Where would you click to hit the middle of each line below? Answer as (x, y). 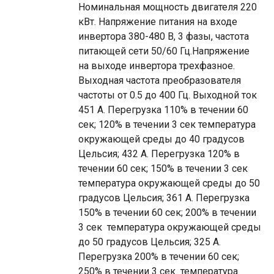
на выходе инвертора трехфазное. (157, 66)
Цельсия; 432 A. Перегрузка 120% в (159, 154)
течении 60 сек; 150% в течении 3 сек (163, 168)
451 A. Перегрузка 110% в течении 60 (163, 110)
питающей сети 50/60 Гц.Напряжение (164, 51)
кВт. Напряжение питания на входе (158, 22)
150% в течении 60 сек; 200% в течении (167, 213)
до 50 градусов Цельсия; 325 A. (150, 242)
